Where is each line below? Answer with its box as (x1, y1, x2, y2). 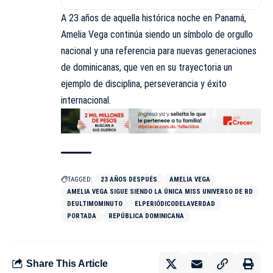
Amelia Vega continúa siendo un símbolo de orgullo (61, 29, 253, 41)
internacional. (61, 94, 111, 107)
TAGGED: (68, 175, 93, 183)
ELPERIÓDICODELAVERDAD (135, 199, 215, 208)
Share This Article (26, 258, 108, 269)
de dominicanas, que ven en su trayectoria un (61, 62, 232, 74)
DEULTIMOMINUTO (67, 199, 122, 208)
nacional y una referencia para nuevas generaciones (61, 45, 257, 57)
